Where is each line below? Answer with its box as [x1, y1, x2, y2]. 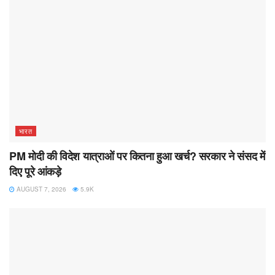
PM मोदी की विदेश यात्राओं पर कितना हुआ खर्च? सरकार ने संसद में [9, 147, 265, 164]
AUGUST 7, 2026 [15, 184, 66, 193]
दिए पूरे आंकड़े [9, 163, 61, 179]
